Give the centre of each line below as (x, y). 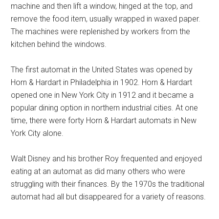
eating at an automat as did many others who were (98, 172)
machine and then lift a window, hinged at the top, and (102, 6)
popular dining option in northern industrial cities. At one (105, 108)
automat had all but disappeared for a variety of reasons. (109, 197)
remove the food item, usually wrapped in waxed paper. (106, 19)
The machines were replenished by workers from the (101, 32)
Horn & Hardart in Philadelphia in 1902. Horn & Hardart (102, 83)
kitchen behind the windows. (59, 44)
